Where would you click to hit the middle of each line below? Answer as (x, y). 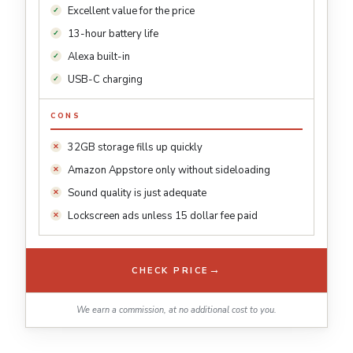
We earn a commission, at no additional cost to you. (176, 310)
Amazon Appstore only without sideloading (169, 171)
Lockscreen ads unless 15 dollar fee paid (163, 216)
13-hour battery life (113, 34)
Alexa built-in (99, 57)
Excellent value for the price (131, 11)
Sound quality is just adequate (137, 193)
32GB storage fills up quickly (135, 148)
